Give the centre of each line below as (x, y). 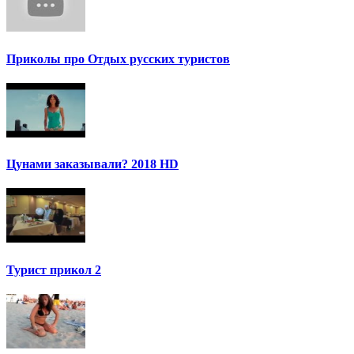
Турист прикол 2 (54, 269)
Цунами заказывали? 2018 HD (92, 164)
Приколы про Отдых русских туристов (118, 58)
